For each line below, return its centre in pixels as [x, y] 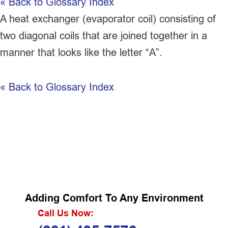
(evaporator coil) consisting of [148, 18]
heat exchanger [44, 18]
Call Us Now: [65, 213]
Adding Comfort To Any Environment [114, 198]
